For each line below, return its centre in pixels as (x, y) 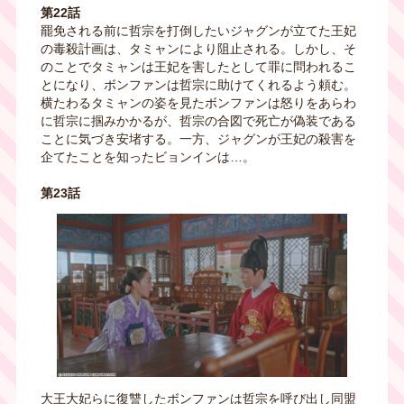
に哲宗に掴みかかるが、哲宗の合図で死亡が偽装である (198, 120)
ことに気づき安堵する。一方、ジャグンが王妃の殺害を (198, 138)
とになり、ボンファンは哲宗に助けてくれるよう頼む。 (198, 84)
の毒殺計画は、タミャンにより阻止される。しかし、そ (198, 48)
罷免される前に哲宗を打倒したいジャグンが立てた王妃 (198, 30)
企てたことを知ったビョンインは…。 (147, 156)
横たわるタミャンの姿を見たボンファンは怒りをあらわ (198, 102)
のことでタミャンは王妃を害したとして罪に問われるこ (198, 66)
